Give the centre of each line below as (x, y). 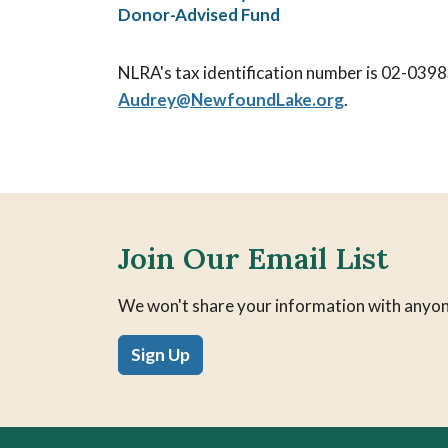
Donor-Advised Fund (199, 15)
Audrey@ (154, 100)
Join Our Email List (253, 258)
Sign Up (160, 355)
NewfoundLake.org (267, 100)
